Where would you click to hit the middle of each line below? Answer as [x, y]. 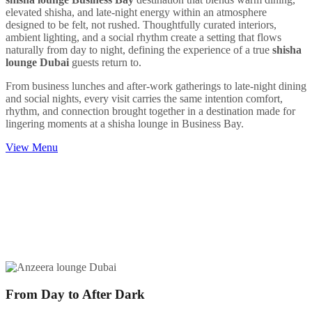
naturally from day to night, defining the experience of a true [139, 49]
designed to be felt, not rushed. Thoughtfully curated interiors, [141, 24]
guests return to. [105, 62]
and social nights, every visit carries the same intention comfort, [144, 98]
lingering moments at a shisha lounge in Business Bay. [125, 123]
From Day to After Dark [75, 294]
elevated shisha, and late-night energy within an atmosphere [136, 12]
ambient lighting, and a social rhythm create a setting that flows [143, 37]
